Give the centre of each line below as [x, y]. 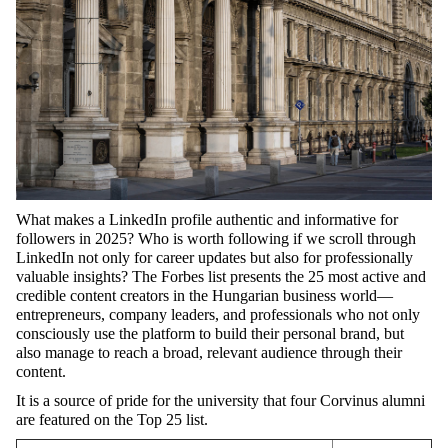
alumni [403, 401]
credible [41, 296]
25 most [333, 277]
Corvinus [349, 401]
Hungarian [245, 296]
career [175, 258]
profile [191, 220]
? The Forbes [164, 277]
